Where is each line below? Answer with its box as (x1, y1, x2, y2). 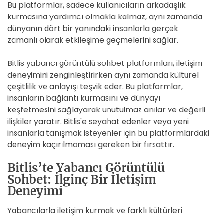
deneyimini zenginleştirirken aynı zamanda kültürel (7, 69, 199, 80)
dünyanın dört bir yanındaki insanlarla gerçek (7, 23, 178, 34)
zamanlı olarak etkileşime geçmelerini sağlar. (7, 34, 178, 46)
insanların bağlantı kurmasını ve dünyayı (7, 93, 160, 104)
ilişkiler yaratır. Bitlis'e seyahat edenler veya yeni (7, 116, 189, 127)
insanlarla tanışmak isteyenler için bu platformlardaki (7, 127, 209, 139)
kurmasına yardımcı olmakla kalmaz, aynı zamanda (7, 11, 202, 22)
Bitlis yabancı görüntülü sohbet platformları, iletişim (7, 58, 202, 69)
